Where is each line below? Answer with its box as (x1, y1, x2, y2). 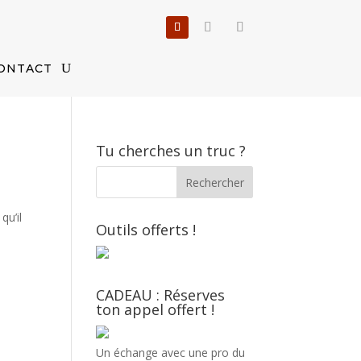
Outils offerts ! (96, 220, 197, 239)
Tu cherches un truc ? (96, 141, 247, 160)
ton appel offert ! (96, 300, 215, 319)
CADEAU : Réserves (96, 285, 226, 305)
